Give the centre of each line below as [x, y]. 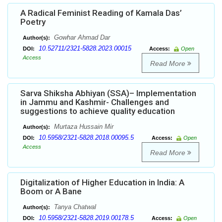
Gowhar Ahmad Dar [81, 38]
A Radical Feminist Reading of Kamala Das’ [101, 13]
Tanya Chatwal [74, 207]
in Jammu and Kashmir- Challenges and [95, 102]
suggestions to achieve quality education [98, 111]
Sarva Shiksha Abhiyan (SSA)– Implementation [108, 93]
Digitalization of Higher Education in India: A [102, 183]
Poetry [33, 22]
